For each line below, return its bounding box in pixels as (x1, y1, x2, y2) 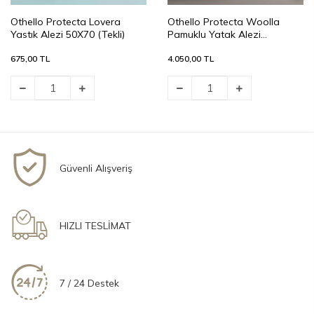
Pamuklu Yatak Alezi (168, 28, 261, 41)
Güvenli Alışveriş (60, 161, 133, 175)
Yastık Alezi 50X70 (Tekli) (11, 28, 125, 41)
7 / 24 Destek (60, 276, 120, 289)
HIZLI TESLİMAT (60, 219, 132, 232)
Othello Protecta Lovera (11, 15, 121, 29)
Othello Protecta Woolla (168, 15, 280, 29)
